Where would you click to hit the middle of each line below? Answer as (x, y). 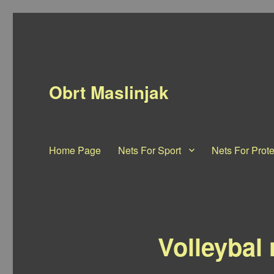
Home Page (75, 150)
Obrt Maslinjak (109, 92)
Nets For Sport (150, 150)
